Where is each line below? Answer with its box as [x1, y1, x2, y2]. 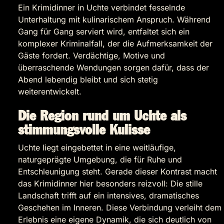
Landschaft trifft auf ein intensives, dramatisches [18, 190, 199, 201]
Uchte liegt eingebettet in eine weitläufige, [18, 142, 176, 153]
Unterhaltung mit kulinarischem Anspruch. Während [18, 14, 210, 25]
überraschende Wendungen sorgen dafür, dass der [18, 62, 209, 73]
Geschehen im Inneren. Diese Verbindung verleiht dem [18, 202, 221, 213]
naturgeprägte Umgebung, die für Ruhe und [18, 154, 182, 165]
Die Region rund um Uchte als [18, 110, 186, 123]
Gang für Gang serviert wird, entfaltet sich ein [18, 26, 189, 37]
